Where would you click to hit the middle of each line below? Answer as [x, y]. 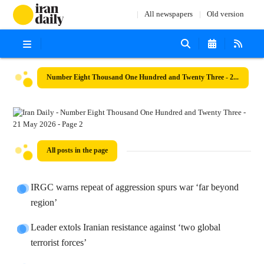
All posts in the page [77, 151]
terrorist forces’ [59, 243]
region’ [44, 203]
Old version [225, 14]
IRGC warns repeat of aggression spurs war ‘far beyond [135, 188]
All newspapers [168, 14]
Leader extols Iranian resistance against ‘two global [126, 228]
